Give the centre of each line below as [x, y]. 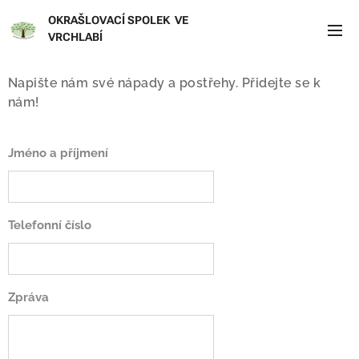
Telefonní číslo [50, 225]
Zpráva [28, 297]
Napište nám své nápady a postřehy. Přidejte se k [165, 83]
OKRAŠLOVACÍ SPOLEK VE [119, 20]
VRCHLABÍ [75, 37]
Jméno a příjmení [58, 153]
